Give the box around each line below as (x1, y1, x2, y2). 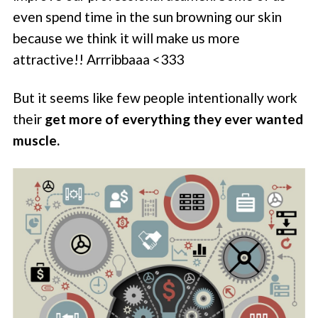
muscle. (13, 132, 60, 149)
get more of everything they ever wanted (45, 111, 304, 128)
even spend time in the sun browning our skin (13, 8, 283, 25)
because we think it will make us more (13, 29, 241, 46)
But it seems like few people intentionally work (13, 89, 298, 106)
